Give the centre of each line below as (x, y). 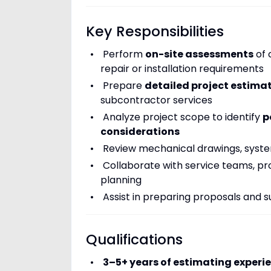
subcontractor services (156, 100)
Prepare (123, 86)
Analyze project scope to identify (182, 117)
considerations (140, 132)
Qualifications (134, 240)
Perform (124, 54)
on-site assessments (199, 54)
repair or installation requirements (182, 69)
